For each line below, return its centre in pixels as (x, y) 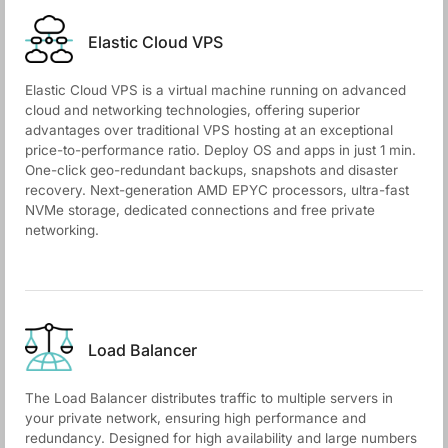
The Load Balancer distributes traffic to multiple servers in (209, 398)
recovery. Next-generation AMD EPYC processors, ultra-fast (217, 190)
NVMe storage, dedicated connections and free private (200, 210)
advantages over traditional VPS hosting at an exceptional (209, 130)
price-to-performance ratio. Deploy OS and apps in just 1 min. (220, 150)
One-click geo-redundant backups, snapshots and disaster (211, 170)
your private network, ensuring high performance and (195, 418)
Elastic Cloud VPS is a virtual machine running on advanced (215, 90)
